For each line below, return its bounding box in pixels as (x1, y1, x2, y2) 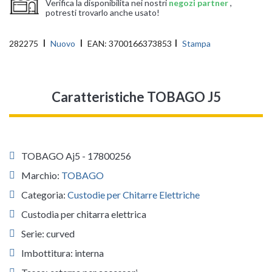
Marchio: (21, 169, 61, 182)
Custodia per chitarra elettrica (21, 208, 146, 220)
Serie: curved (21, 228, 75, 240)
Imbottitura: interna (21, 247, 104, 259)
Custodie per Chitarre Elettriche (67, 189, 200, 201)
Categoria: (21, 189, 67, 201)
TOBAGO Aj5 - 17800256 (21, 150, 131, 162)
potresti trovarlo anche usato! (46, 7, 160, 18)
